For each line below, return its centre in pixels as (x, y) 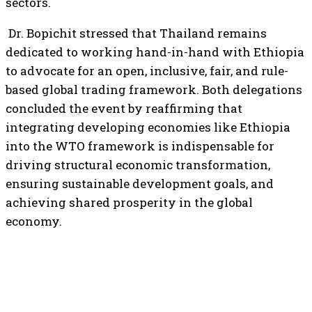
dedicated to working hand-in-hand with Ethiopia (155, 52)
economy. (34, 221)
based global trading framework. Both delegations (154, 89)
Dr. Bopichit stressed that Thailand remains (136, 33)
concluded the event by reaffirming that (124, 108)
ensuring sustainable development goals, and (140, 184)
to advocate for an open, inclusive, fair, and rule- (147, 71)
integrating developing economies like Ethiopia (148, 127)
